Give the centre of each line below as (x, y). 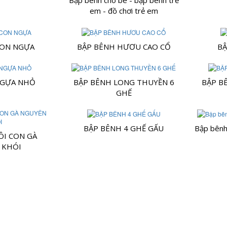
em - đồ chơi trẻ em (124, 11)
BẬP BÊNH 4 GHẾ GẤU (124, 128)
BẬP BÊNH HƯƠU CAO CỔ (124, 46)
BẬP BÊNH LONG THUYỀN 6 (124, 82)
